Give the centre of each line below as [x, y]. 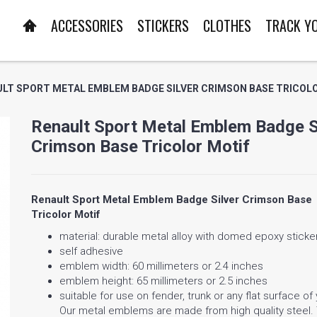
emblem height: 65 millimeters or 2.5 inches [163, 281]
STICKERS [163, 25]
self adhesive [91, 252]
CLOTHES [227, 25]
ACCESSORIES [87, 25]
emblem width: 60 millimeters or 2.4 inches [161, 266]
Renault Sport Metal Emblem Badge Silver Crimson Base [172, 199]
